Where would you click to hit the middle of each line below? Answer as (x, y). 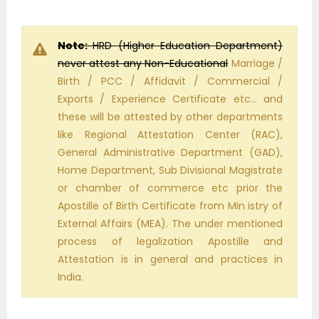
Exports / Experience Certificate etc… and (170, 99)
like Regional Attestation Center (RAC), (170, 135)
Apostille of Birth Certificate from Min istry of (170, 206)
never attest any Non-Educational (143, 64)
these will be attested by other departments (170, 117)
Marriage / (256, 64)
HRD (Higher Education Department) (188, 46)
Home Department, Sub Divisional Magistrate (170, 171)
